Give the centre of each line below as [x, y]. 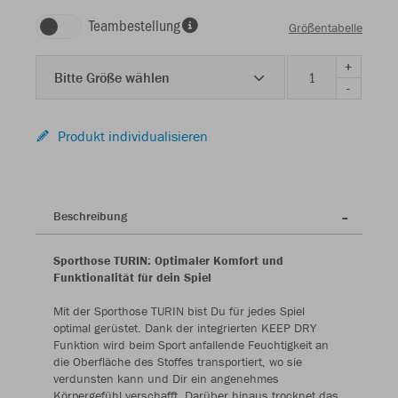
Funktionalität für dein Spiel [132, 277]
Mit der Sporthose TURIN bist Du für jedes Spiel [179, 311]
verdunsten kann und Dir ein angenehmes [166, 378]
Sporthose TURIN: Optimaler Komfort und [168, 260]
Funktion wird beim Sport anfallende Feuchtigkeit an [191, 345]
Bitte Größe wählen [112, 77]
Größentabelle [326, 27]
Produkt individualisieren [133, 136]
